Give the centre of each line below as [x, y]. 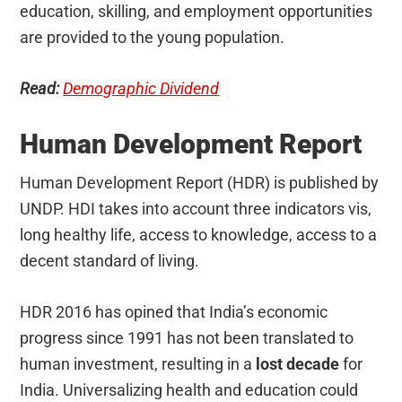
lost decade [300, 363]
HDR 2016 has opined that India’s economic [174, 311]
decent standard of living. [110, 260]
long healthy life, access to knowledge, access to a [199, 234]
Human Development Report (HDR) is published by [200, 182]
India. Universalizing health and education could [189, 389]
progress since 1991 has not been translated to [187, 337]
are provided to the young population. [153, 37]
